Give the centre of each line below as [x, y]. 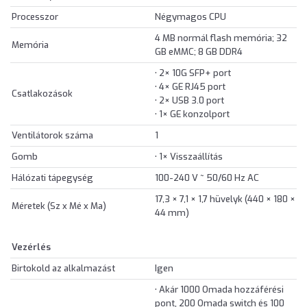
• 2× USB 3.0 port [189, 101]
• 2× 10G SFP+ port [193, 73]
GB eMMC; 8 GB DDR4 [199, 52]
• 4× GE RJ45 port [190, 87]
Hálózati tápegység [52, 178]
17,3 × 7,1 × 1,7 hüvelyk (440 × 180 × [225, 199]
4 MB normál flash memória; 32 [221, 38]
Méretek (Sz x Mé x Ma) [59, 206]
